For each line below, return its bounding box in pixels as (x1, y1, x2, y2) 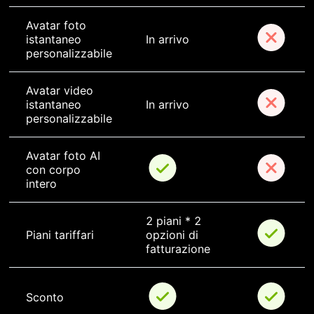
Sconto (26, 290, 64, 305)
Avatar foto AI (26, 149, 104, 163)
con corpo (26, 163, 84, 177)
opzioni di (146, 228, 202, 243)
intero (26, 177, 57, 191)
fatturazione (146, 242, 210, 257)
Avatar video (26, 83, 97, 98)
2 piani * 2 (146, 214, 205, 228)
